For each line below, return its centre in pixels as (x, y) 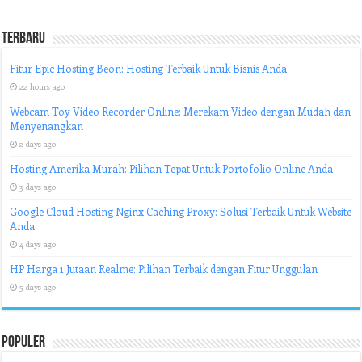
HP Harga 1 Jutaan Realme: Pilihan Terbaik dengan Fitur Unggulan (164, 269)
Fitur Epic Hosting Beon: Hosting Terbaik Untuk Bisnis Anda (149, 69)
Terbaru (24, 39)
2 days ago (38, 144)
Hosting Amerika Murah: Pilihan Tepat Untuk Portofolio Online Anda (172, 169)
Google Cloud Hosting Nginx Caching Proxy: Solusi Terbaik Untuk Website (181, 212)
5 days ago (38, 287)
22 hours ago (42, 87)
